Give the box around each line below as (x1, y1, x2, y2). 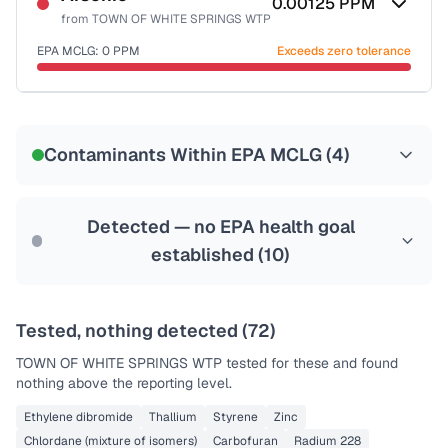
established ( (151, 243, 265, 266)
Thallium (149, 409, 197, 425)
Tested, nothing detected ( (16, 319, 248, 342)
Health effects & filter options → (37, 161, 245, 179)
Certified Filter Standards (37, 93, 206, 111)
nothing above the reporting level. (16, 374, 232, 392)
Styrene (213, 409, 258, 425)
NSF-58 (124, 125, 175, 143)
